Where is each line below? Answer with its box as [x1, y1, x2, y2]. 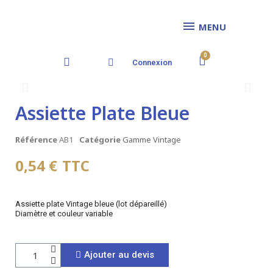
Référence [15, 134, 57, 145]
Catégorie [79, 134, 121, 145]
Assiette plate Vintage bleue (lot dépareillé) [15, 199, 167, 208]
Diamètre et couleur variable [15, 209, 113, 218]
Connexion [132, 58, 172, 67]
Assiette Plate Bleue [15, 101, 190, 126]
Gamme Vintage [122, 134, 181, 145]
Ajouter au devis [84, 249, 154, 260]
